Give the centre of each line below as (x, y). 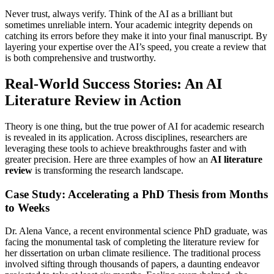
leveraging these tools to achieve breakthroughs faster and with (126, 148)
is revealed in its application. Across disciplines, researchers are (126, 137)
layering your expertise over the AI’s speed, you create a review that (135, 47)
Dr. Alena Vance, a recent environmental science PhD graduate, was (136, 231)
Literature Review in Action (93, 100)
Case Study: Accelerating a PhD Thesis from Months (136, 194)
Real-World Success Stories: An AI (113, 83)
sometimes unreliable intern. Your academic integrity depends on (129, 25)
